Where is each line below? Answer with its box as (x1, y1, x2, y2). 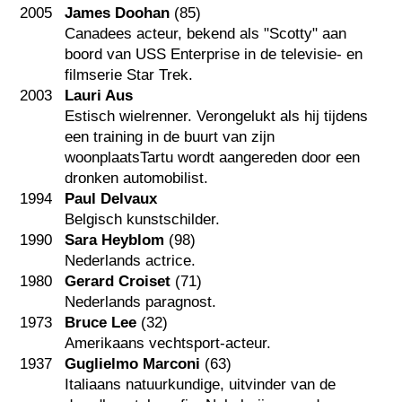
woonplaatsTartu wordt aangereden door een (65, 148, 361, 166)
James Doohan (65, 4, 170, 22)
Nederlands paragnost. (65, 293, 217, 310)
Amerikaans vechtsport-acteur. (65, 334, 272, 352)
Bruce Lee (65, 313, 137, 331)
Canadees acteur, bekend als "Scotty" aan (65, 24, 347, 42)
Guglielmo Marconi (65, 354, 201, 372)
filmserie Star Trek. (65, 66, 194, 83)
